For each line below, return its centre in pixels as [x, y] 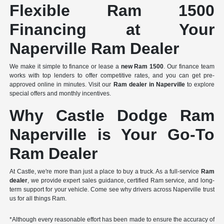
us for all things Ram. [38, 198]
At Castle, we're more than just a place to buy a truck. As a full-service [105, 171]
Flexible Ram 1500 [112, 10]
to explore [199, 84]
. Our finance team [189, 66]
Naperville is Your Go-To [112, 134]
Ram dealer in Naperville [149, 84]
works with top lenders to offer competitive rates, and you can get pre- [112, 75]
